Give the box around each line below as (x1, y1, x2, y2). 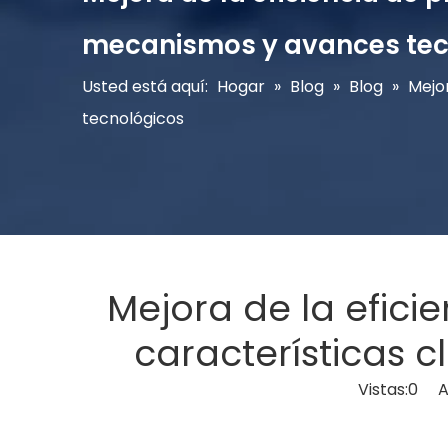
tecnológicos (82, 107, 184, 130)
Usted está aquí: (82, 75, 208, 98)
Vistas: (358, 378, 408, 401)
